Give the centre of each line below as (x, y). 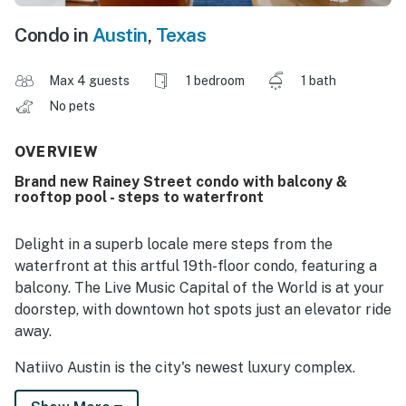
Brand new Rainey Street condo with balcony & (181, 182)
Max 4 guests (89, 81)
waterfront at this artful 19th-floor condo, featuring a (196, 266)
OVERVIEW (57, 152)
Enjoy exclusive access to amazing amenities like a (186, 390)
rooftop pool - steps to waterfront (139, 198)
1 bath (319, 81)
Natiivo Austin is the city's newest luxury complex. (185, 368)
